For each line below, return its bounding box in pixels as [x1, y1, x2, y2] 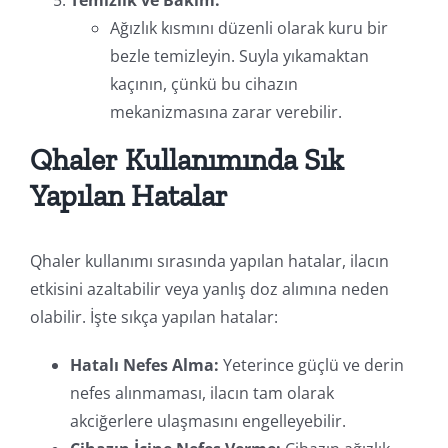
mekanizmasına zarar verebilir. [109, 100, 342, 123]
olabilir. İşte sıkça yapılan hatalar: [29, 305, 278, 328]
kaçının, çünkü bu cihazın [109, 72, 298, 95]
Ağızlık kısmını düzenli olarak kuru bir [109, 16, 388, 39]
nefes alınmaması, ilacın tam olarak [69, 381, 334, 404]
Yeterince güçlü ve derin [218, 353, 404, 376]
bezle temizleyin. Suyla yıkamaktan [109, 44, 369, 67]
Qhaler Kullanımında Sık [29, 141, 344, 178]
